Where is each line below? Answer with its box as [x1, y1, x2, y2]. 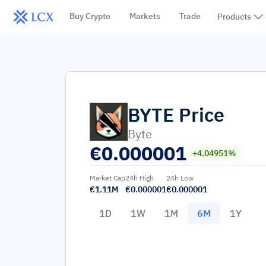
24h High [125, 173, 154, 182]
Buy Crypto [69, 11, 110, 21]
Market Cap [90, 173, 125, 182]
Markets [129, 11, 160, 21]
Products [217, 11, 251, 22]
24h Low [166, 173, 194, 182]
